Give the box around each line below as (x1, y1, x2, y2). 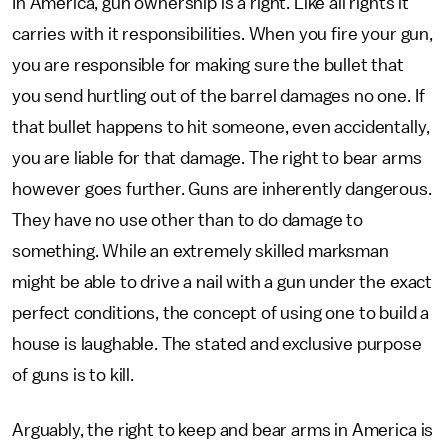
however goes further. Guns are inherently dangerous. (12, 180, 432, 198)
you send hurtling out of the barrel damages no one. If (12, 87, 425, 105)
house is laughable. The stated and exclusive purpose (12, 335, 422, 353)
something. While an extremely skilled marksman (12, 242, 389, 260)
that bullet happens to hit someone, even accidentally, (12, 118, 430, 136)
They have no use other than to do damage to (12, 211, 364, 229)
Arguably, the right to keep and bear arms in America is (12, 421, 434, 439)
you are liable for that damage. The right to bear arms (12, 149, 422, 167)
